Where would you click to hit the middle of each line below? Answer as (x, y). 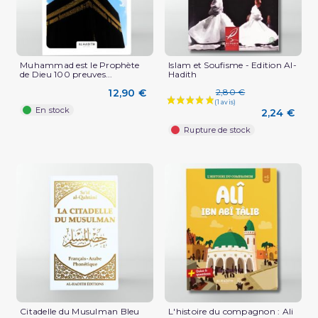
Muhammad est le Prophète (79, 65)
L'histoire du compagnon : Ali (231, 311)
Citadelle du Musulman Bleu (80, 311)
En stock (53, 110)
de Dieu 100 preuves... (66, 75)
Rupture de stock (217, 130)
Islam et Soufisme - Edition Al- (232, 65)
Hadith (183, 75)
